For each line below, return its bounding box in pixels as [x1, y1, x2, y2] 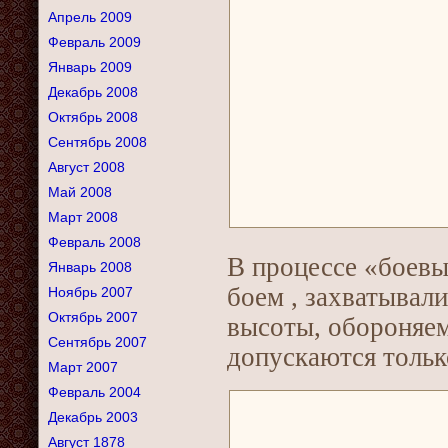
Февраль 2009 [48, 34, 141, 50]
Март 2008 [48, 209, 118, 225]
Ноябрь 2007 [48, 284, 133, 300]
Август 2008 [48, 159, 125, 175]
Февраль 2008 [48, 234, 141, 250]
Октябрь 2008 [48, 109, 138, 125]
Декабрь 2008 [48, 84, 138, 100]
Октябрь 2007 [48, 309, 138, 325]
